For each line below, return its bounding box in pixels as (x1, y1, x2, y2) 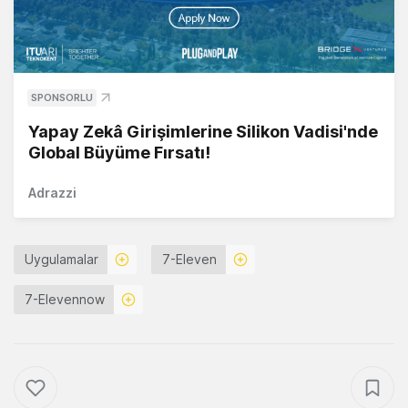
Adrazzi (28, 185, 76, 201)
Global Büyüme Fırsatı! (28, 143, 210, 163)
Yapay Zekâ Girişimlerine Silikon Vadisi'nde (28, 122, 378, 142)
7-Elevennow (25, 291, 105, 308)
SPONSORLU (31, 91, 93, 105)
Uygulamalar (25, 251, 98, 268)
